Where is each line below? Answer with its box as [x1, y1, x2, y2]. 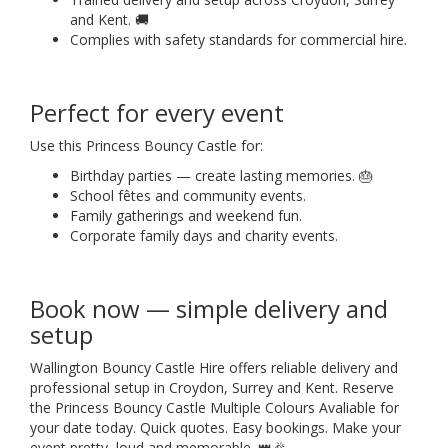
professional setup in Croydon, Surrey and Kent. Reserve [30, 377, 394, 397]
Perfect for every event [30, 95, 284, 129]
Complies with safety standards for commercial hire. [70, 29, 407, 49]
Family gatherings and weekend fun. [70, 205, 302, 225]
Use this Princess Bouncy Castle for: [30, 135, 263, 155]
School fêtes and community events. [70, 185, 306, 205]
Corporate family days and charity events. [70, 225, 338, 245]
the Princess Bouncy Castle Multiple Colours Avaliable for [30, 397, 399, 417]
